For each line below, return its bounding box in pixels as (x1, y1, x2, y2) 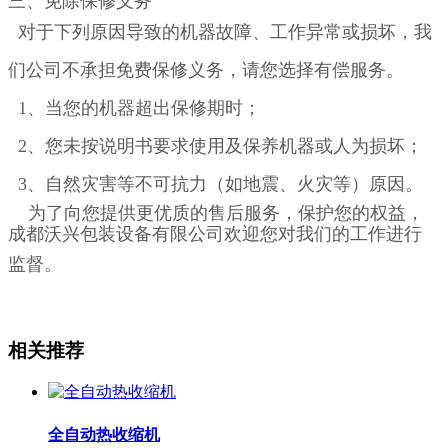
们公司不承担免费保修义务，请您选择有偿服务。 (8, 59, 404, 80)
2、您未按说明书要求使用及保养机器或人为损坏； (8, 135, 423, 156)
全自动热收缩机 (48, 425, 160, 443)
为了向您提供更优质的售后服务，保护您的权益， (8, 202, 424, 223)
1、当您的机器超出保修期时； (8, 97, 261, 118)
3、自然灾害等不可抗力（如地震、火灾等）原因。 (8, 173, 423, 194)
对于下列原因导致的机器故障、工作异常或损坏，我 (8, 21, 432, 42)
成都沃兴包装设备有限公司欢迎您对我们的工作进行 (8, 223, 422, 244)
